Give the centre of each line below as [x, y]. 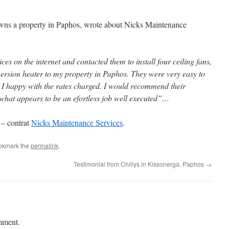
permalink [44, 145]
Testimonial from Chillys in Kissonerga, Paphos [140, 164]
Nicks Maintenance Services [77, 122]
